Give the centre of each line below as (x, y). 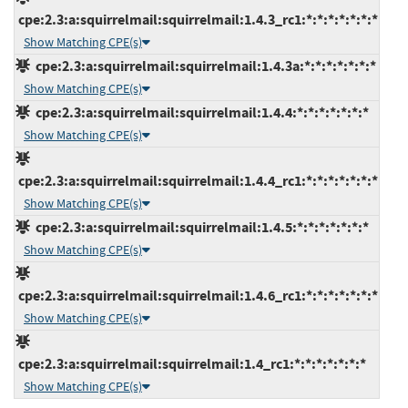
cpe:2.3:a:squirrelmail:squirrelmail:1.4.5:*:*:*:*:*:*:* (199, 227)
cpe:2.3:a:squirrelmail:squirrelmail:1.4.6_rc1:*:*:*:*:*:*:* (197, 295)
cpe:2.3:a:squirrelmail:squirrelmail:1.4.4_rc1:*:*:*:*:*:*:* (197, 180)
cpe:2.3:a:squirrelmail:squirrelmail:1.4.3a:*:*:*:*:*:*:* (203, 66)
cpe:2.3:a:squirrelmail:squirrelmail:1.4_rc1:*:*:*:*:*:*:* (191, 363)
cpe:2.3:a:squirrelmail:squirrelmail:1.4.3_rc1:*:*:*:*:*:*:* (197, 19)
